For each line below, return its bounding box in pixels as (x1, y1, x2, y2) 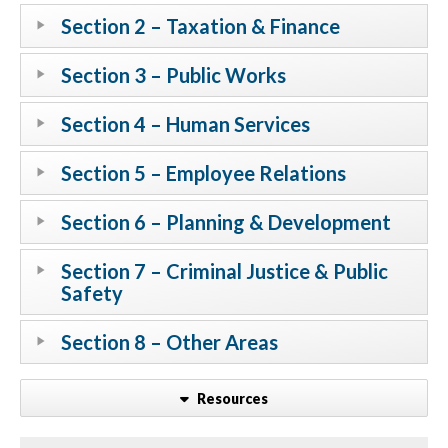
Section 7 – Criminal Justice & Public (61, 259, 388, 284)
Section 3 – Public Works (61, 63, 286, 88)
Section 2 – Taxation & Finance (61, 14, 340, 39)
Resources (194, 389, 268, 407)
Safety (61, 281, 123, 306)
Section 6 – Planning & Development (61, 210, 391, 235)
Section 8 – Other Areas (61, 330, 278, 355)
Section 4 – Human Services (61, 112, 310, 137)
